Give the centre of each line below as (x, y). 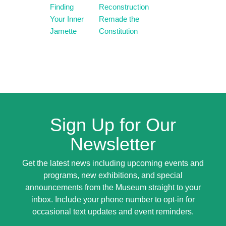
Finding (62, 7)
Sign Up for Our (113, 125)
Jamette (63, 31)
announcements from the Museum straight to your (113, 187)
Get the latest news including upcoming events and (113, 163)
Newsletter (113, 144)
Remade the (119, 19)
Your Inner (67, 19)
